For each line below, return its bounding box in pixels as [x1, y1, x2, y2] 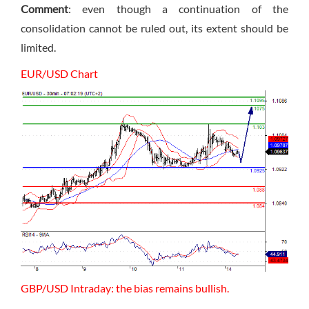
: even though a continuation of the [68, 2, 288, 16]
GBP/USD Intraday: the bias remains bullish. [21, 281, 229, 295]
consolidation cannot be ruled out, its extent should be [21, 21, 288, 35]
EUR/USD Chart [21, 67, 98, 81]
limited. [21, 41, 56, 54]
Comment [21, 2, 68, 16]
